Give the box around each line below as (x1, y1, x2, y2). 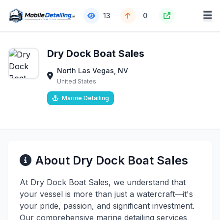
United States (57, 78, 96, 85)
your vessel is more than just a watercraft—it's (20, 189, 193, 199)
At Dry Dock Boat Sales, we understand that (20, 177, 186, 187)
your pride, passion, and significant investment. (20, 201, 194, 211)
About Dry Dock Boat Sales (35, 153, 188, 167)
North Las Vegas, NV (57, 66, 128, 75)
